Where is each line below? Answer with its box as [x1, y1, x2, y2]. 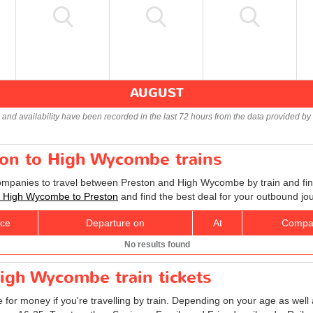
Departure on [86, 217, 145, 228]
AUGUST [129, 84, 184, 102]
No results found [124, 239, 190, 249]
